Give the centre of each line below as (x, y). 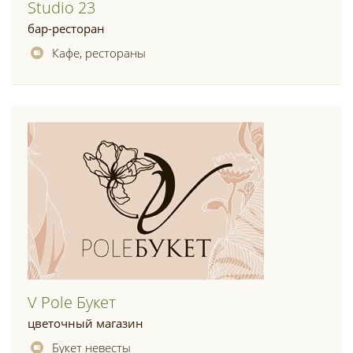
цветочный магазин (85, 323)
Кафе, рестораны (99, 53)
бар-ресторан (66, 28)
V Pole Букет (72, 302)
